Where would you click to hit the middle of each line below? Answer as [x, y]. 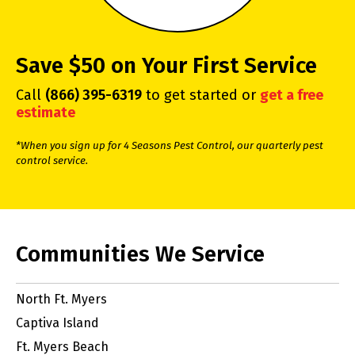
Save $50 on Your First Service [166, 66]
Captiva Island [57, 323]
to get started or [201, 95]
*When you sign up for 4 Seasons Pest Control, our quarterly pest [170, 146]
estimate [46, 113]
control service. [52, 161]
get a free [292, 95]
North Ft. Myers [61, 300]
